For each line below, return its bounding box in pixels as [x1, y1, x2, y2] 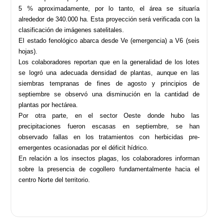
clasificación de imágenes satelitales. [18, 26, 125, 34]
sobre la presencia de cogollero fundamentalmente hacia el [18, 165, 200, 173]
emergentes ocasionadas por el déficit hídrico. [18, 144, 149, 152]
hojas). [18, 48, 38, 55]
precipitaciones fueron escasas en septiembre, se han [18, 123, 200, 130]
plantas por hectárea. [18, 101, 78, 109]
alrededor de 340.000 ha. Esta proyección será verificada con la [18, 16, 200, 23]
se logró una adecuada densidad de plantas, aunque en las [18, 69, 200, 77]
